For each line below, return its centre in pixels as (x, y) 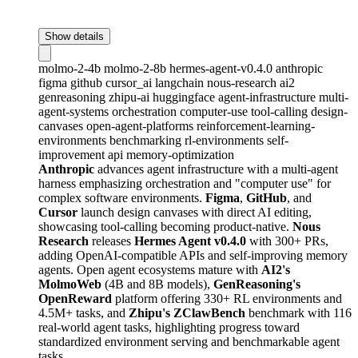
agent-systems (75, 111)
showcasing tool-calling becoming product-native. (165, 226)
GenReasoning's (257, 284)
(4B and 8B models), (157, 284)
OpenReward (75, 298)
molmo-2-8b (137, 68)
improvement (73, 154)
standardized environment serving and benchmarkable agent (189, 341)
